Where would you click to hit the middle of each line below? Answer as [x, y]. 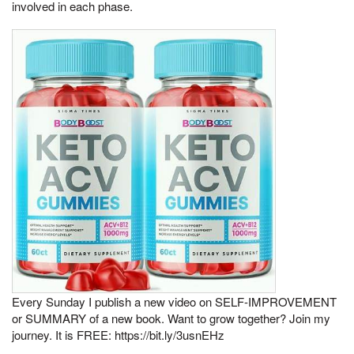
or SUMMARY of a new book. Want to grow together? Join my [171, 318]
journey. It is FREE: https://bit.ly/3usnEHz [118, 335]
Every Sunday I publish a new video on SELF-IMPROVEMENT [174, 302]
